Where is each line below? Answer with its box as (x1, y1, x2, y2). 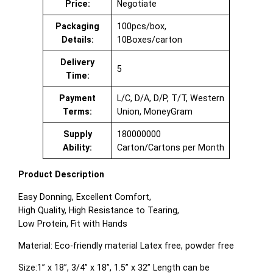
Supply (63, 129, 92, 140)
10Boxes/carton (116, 35, 182, 45)
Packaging (55, 21, 100, 32)
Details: (61, 35, 94, 45)
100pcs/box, (116, 21, 166, 32)
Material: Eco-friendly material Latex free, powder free (18, 240, 235, 250)
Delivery (60, 57, 95, 68)
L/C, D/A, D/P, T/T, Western (116, 93, 224, 104)
